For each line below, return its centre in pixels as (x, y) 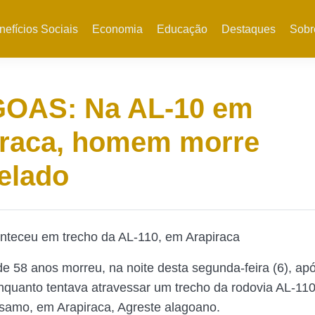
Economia (117, 29)
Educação (182, 29)
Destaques (248, 29)
